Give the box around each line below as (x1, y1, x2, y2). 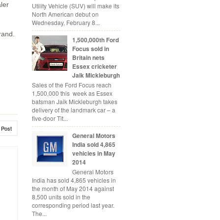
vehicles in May (72, 148, 115, 158)
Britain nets (72, 53, 105, 62)
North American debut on (32, 9, 99, 18)
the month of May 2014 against (32, 184, 114, 193)
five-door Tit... (32, 113, 68, 122)
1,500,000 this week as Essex (32, 88, 112, 97)
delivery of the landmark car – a (32, 105, 115, 114)
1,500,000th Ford (72, 35, 119, 44)
